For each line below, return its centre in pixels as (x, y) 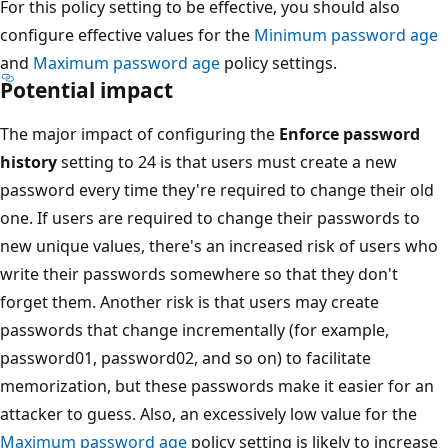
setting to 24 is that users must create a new (227, 161)
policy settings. (278, 62)
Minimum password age (346, 34)
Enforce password (349, 133)
